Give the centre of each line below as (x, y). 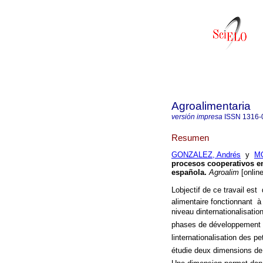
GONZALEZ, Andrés (206, 155)
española (188, 173)
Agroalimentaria (211, 106)
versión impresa (197, 117)
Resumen (190, 137)
